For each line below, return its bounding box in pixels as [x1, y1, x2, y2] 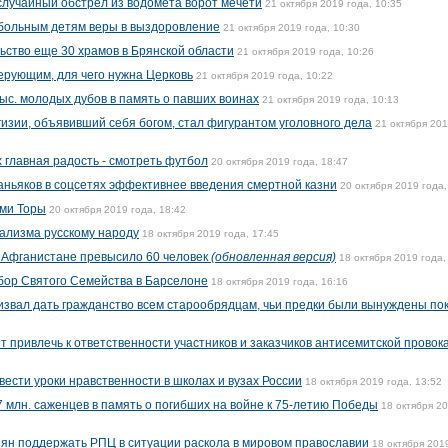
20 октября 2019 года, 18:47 [211, 156, 348, 167]
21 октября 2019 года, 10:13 [262, 94, 399, 105]
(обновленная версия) [211, 250, 336, 264]
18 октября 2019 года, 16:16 [211, 276, 348, 287]
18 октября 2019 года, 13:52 [305, 376, 442, 387]
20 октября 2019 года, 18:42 [49, 204, 186, 215]
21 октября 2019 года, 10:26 [237, 46, 374, 57]
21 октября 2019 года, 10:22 [196, 70, 333, 81]
